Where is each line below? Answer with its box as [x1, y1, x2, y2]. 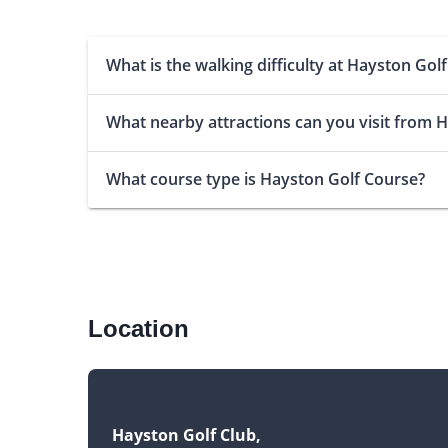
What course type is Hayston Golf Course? [105, 167, 425, 190]
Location [87, 314, 189, 342]
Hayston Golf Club [111, 423, 256, 446]
